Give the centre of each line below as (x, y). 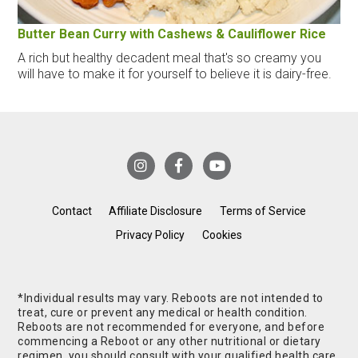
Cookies (222, 235)
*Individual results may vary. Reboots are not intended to (171, 298)
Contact (72, 211)
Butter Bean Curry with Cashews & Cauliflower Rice (172, 34)
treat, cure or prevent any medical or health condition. (163, 313)
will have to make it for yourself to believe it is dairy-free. (175, 74)
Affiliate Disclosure (156, 211)
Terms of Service (263, 211)
